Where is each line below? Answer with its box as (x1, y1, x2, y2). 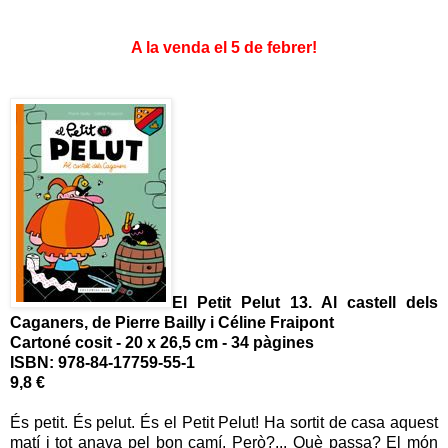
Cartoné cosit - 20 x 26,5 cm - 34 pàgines (10, 333, 314, 351)
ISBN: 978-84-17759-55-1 (10, 353, 195, 371)
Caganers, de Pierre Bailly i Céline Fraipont (10, 313, 334, 331)
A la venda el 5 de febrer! (131, 38, 317, 56)
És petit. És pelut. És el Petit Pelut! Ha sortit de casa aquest (10, 413, 438, 431)
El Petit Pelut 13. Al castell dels (172, 293, 438, 311)
